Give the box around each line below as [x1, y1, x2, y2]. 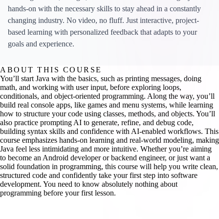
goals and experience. [8, 40, 74, 48]
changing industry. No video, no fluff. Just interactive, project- [8, 16, 199, 25]
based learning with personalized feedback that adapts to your [8, 28, 197, 37]
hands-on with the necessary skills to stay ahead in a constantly [8, 4, 201, 13]
